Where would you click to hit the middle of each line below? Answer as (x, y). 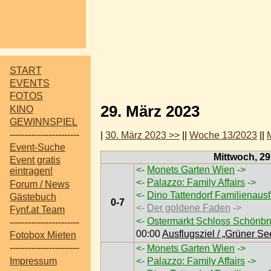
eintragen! (31, 171)
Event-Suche (38, 148)
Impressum (33, 261)
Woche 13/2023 (223, 135)
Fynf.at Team (37, 209)
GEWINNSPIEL (44, 122)
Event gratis (35, 160)
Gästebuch (33, 197)
